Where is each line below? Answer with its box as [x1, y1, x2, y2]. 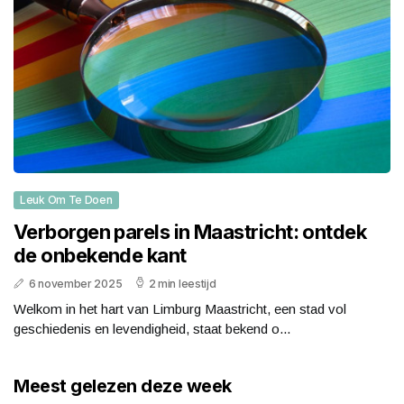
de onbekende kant [14, 243, 187, 268]
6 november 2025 [28, 277, 123, 291]
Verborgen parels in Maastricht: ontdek [14, 220, 367, 244]
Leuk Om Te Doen [20, 193, 113, 207]
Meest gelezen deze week [14, 375, 232, 398]
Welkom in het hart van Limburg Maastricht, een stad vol [14, 301, 346, 317]
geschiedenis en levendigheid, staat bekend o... [14, 321, 290, 337]
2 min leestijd [148, 277, 216, 291]
